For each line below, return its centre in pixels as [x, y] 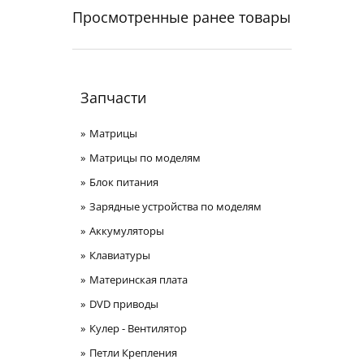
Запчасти [113, 97]
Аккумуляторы [127, 231]
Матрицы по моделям [145, 158]
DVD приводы [124, 304]
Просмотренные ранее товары [182, 17]
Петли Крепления [133, 353]
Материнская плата [139, 279]
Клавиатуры [120, 255]
